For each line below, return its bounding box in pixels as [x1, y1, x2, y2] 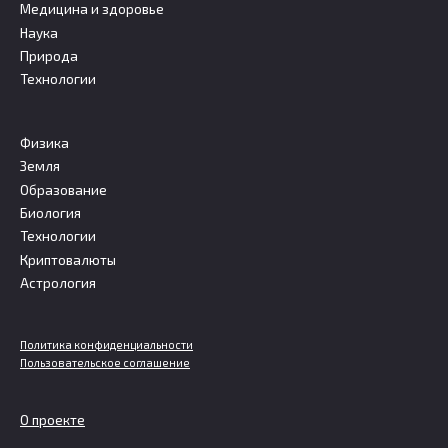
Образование [20, 181, 107, 198]
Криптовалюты [20, 251, 116, 268]
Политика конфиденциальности [20, 337, 193, 351]
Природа [20, 48, 78, 64]
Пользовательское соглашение [20, 355, 190, 369]
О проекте [20, 411, 85, 428]
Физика [20, 134, 69, 151]
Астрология [20, 275, 96, 291]
